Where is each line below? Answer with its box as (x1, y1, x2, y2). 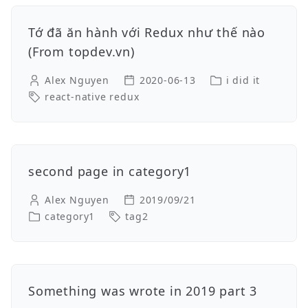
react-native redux (45, 90, 140, 103)
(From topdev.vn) (28, 43, 135, 60)
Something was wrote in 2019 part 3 (28, 283, 258, 299)
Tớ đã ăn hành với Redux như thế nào (28, 24, 265, 41)
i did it (225, 74, 261, 87)
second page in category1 (28, 163, 192, 179)
